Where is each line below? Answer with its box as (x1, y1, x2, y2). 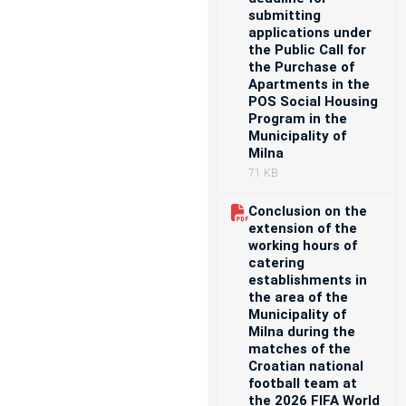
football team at (248, 375, 358, 391)
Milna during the (248, 324, 356, 340)
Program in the (248, 111, 348, 127)
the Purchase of (248, 59, 355, 75)
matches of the (248, 341, 352, 357)
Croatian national (248, 358, 364, 374)
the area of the (248, 289, 349, 305)
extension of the (248, 220, 358, 237)
